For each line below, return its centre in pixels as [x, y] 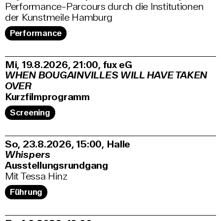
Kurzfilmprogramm [47, 97]
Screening [30, 113]
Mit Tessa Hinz [36, 177]
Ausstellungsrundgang [56, 166]
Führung [26, 192]
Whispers [28, 155]
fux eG [117, 65]
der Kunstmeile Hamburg [59, 18]
